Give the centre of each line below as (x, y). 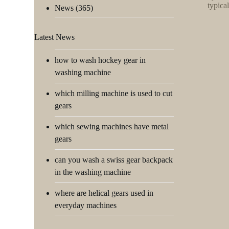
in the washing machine (93, 172)
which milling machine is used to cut (114, 93)
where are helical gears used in (104, 193)
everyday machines (86, 205)
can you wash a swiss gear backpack (114, 159)
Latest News (55, 37)
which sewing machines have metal (112, 126)
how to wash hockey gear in (100, 60)
